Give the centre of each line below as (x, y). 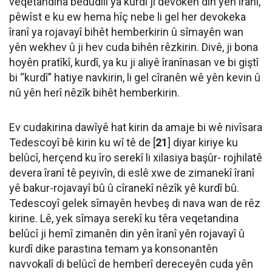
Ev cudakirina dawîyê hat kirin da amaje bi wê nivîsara (136, 127)
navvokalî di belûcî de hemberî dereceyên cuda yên (131, 264)
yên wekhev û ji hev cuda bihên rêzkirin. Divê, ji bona (134, 47)
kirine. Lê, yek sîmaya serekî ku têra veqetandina (124, 218)
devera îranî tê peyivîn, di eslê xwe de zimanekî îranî (132, 173)
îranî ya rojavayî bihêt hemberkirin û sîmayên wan (126, 32)
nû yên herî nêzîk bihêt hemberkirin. (94, 93)
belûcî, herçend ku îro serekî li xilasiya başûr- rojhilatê (136, 158)
